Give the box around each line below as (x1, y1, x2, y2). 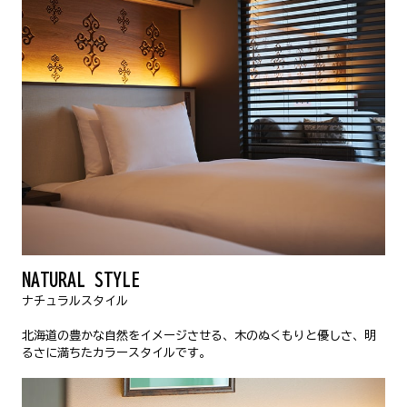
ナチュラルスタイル (21, 293, 128, 307)
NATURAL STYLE (21, 270, 140, 288)
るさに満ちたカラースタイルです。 (21, 345, 211, 359)
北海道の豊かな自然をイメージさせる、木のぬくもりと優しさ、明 (21, 328, 376, 342)
